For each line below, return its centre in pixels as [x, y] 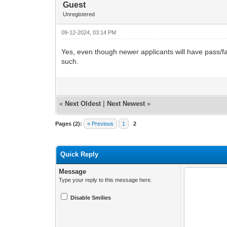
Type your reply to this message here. [106, 180]
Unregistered [79, 14]
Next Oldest [83, 103]
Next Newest [126, 103]
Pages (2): [69, 123]
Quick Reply [80, 154]
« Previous [101, 123]
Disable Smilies [91, 197]
